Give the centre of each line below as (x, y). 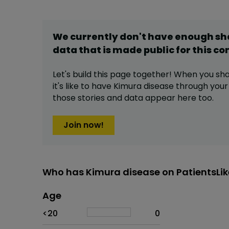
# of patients (138, 207)
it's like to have (83, 86)
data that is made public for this (133, 50)
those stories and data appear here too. (133, 98)
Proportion (85, 207)
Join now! (84, 125)
